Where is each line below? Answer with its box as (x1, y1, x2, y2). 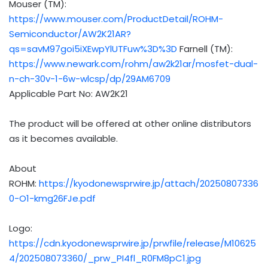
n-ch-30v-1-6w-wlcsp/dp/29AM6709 (9, 72, 170, 85)
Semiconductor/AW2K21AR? (9, 27, 131, 40)
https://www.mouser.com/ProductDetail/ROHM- (9, 12, 223, 25)
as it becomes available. (9, 132, 118, 145)
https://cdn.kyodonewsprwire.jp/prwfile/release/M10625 (9, 236, 256, 249)
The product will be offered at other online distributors (9, 117, 251, 130)
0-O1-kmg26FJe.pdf (9, 191, 96, 205)
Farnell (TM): (177, 42, 233, 55)
